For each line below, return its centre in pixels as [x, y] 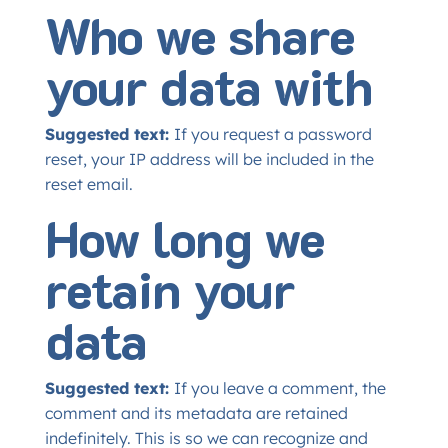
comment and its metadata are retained [196, 413]
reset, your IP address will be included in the [209, 159]
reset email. [88, 184]
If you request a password [272, 134]
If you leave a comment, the [279, 388]
